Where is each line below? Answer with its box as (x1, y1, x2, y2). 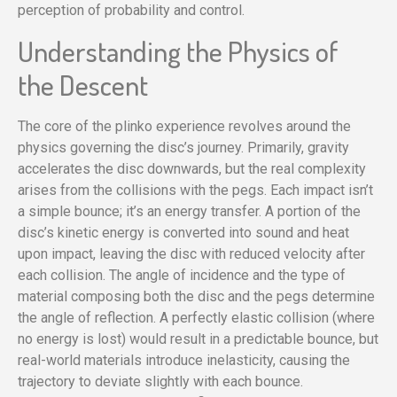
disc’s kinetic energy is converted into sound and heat (18, 223, 349, 241)
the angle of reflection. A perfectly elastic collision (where (18, 308, 375, 326)
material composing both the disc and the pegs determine (18, 287, 375, 305)
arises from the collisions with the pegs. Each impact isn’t (18, 181, 373, 198)
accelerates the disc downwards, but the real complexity (18, 160, 366, 177)
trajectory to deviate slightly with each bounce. (18, 372, 303, 390)
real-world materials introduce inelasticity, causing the (18, 351, 350, 369)
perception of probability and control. (18, 2, 245, 19)
